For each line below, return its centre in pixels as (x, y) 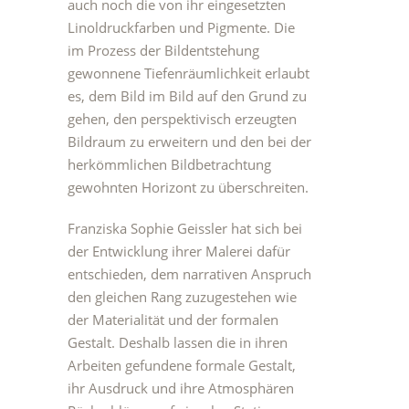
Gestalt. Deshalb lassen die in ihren (178, 342)
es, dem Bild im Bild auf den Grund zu (187, 96)
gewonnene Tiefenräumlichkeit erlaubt (189, 73)
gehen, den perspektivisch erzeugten (182, 119)
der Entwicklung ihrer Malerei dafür (179, 251)
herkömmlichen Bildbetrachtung (169, 164)
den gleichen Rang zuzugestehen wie (182, 297)
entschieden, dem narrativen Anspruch (189, 274)
